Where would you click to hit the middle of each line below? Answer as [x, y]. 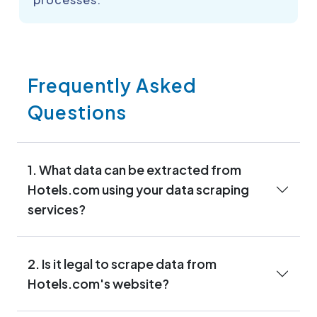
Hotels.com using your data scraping [112, 189]
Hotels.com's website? [98, 283]
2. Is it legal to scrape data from [122, 263]
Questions [77, 112]
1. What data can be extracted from [134, 169]
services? [57, 209]
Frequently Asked [112, 85]
